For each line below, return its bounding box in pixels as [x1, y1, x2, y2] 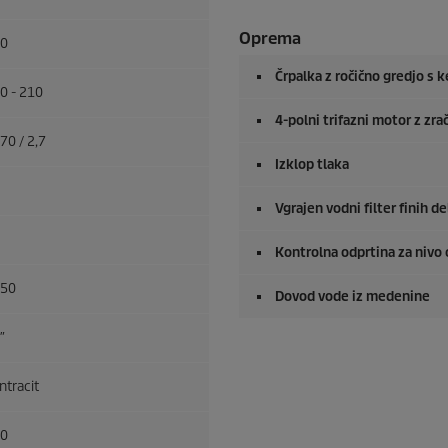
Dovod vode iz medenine [275, 288, 430, 306]
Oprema [239, 28, 301, 50]
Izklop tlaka [275, 156, 349, 174]
